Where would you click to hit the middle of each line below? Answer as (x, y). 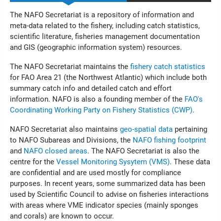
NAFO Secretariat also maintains (65, 129)
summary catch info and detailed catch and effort (91, 88)
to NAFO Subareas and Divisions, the (71, 140)
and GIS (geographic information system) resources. (96, 47)
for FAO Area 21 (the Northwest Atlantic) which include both (108, 77)
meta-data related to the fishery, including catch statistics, (105, 26)
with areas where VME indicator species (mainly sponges (104, 205)
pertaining (190, 129)
